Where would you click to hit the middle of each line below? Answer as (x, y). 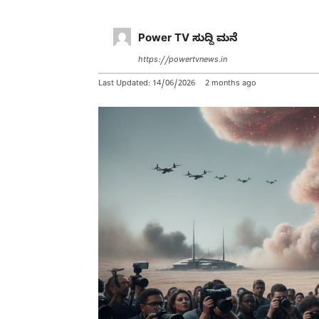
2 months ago (231, 84)
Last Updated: (125, 84)
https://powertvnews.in (183, 61)
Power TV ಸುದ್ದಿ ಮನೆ (188, 40)
